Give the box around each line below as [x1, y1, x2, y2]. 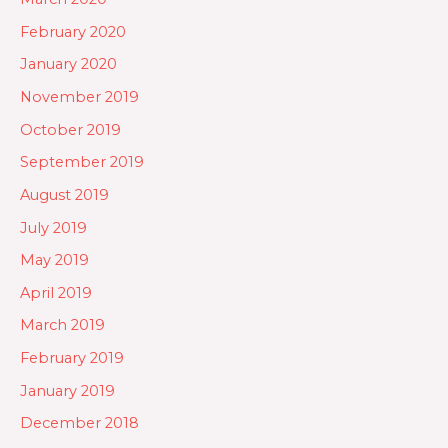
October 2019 [20, 120, 121, 139]
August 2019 [20, 185, 109, 204]
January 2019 [20, 381, 115, 400]
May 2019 [20, 251, 89, 270]
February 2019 [20, 349, 124, 368]
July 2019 [20, 218, 87, 237]
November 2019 [20, 88, 139, 106]
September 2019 [20, 153, 144, 172]
